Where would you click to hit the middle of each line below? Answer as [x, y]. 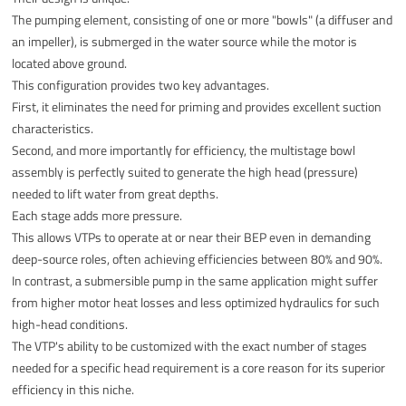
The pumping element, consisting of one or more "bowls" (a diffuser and [203, 19]
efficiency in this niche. [73, 389]
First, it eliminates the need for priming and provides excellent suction [197, 106]
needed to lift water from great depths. [116, 193]
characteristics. [53, 128]
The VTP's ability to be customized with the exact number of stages [190, 345]
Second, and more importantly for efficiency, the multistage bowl [184, 150]
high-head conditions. [70, 324]
